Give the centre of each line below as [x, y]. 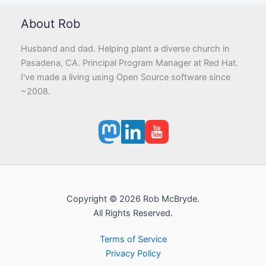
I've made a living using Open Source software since [126, 77]
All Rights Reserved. [133, 213]
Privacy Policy [133, 254]
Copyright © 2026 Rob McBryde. [133, 199]
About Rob [50, 23]
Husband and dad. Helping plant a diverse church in [125, 49]
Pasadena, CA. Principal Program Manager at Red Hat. [129, 63]
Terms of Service [133, 240]
